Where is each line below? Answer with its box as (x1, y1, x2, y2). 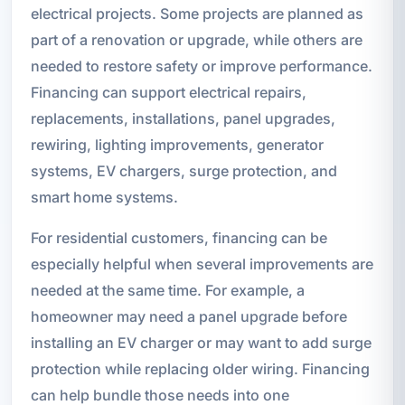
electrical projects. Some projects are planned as (30, 4, 363, 23)
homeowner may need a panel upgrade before (30, 306, 347, 325)
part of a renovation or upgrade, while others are (30, 30, 363, 49)
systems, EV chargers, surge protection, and (30, 161, 337, 180)
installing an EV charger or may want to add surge (30, 333, 372, 352)
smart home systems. (30, 187, 178, 206)
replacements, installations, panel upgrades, (30, 108, 335, 127)
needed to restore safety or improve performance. (30, 56, 372, 75)
